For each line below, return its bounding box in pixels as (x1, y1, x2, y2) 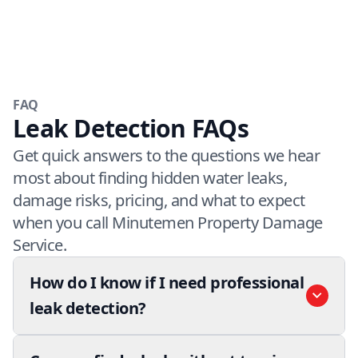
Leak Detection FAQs (13, 112, 249, 145)
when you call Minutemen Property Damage (13, 212, 323, 234)
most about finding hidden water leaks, (13, 167, 287, 189)
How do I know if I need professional (30, 272, 304, 294)
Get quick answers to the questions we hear (13, 145, 320, 167)
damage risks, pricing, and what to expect (13, 189, 305, 212)
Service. (13, 234, 66, 257)
